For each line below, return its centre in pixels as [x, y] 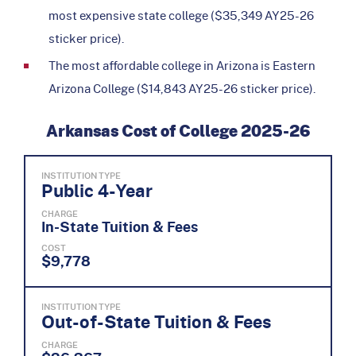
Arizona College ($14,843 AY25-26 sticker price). [182, 88]
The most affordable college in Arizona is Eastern [182, 65]
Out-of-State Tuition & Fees [156, 321]
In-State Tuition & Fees [120, 226]
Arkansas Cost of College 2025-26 [178, 131]
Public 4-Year [97, 190]
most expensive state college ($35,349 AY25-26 [181, 15]
